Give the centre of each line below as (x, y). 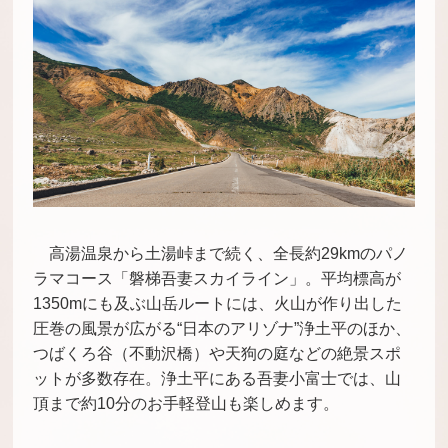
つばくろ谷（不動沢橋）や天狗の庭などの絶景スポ (217, 354)
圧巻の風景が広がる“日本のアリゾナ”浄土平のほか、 (222, 329)
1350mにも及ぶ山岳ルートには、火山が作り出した (218, 304)
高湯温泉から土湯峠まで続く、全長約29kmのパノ (229, 254)
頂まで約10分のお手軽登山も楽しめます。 (186, 404)
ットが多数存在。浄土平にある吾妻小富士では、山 (217, 379)
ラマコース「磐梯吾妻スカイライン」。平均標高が (217, 279)
